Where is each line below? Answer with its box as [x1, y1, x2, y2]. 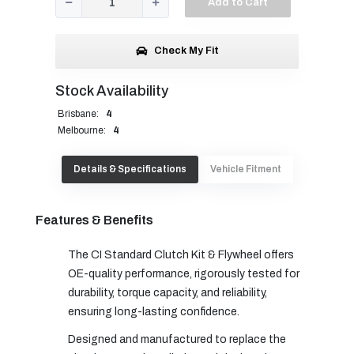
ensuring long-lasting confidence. [68, 305, 239, 318]
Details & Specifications [73, 163, 186, 175]
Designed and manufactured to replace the [68, 333, 286, 345]
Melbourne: [58, 124, 108, 136]
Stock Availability [55, 82, 168, 99]
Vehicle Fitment [209, 163, 281, 175]
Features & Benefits [36, 213, 153, 227]
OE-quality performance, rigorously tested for [68, 267, 299, 280]
